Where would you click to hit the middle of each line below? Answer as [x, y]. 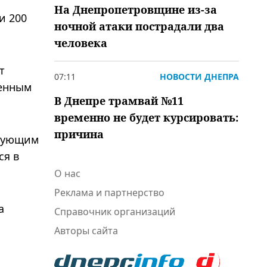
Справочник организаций [115, 212]
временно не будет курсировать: [146, 117]
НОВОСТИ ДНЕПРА [199, 77]
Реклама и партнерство [109, 193]
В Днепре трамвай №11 [119, 101]
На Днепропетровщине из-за [136, 10]
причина [79, 134]
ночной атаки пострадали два [139, 26]
